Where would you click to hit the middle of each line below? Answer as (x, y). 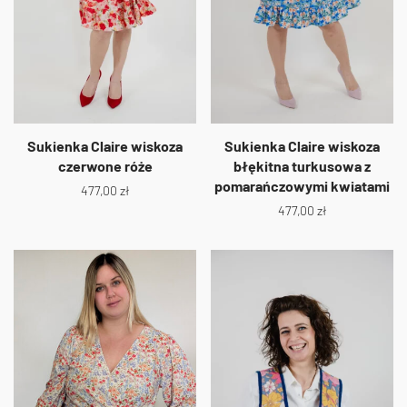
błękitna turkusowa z (302, 166)
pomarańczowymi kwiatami (302, 186)
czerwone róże (105, 166)
